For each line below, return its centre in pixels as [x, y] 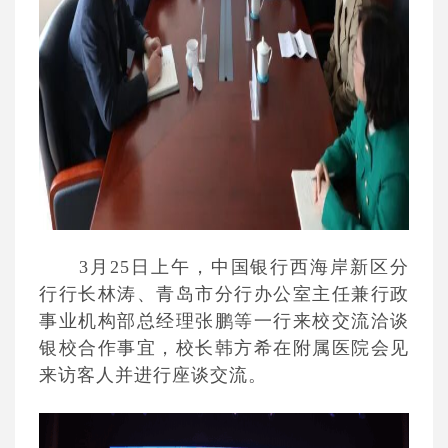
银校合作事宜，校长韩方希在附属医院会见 [224, 348]
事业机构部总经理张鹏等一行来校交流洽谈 [224, 321]
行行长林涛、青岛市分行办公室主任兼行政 [224, 294]
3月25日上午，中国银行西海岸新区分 [244, 267]
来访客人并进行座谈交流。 [153, 375]
